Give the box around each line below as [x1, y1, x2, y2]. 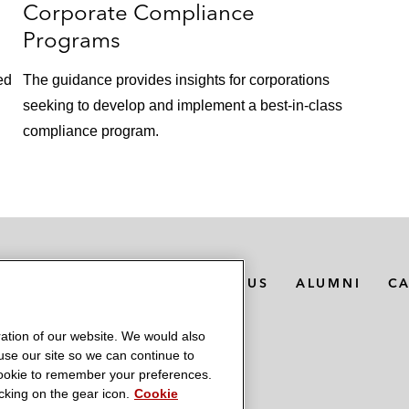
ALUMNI [295, 275, 362, 292]
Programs [23, 26, 121, 54]
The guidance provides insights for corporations [23, 72, 330, 89]
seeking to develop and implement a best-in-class [23, 98, 343, 114]
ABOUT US [184, 275, 269, 292]
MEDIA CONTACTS [5, 275, 158, 292]
